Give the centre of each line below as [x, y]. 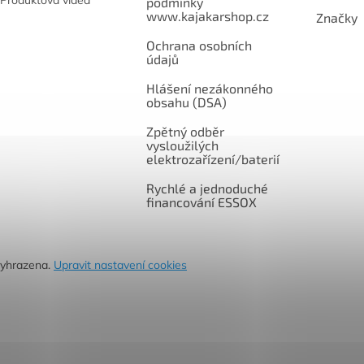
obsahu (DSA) [186, 102]
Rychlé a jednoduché [207, 188]
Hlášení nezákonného [209, 89]
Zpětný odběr [185, 132]
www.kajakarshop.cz [207, 16]
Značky [337, 18]
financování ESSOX [201, 202]
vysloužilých [182, 145]
